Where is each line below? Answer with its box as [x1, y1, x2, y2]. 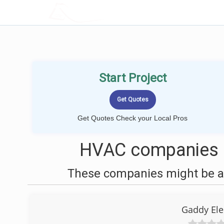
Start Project [98, 71, 166, 85]
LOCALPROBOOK [73, 7, 139, 17]
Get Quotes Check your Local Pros [77, 114, 187, 122]
